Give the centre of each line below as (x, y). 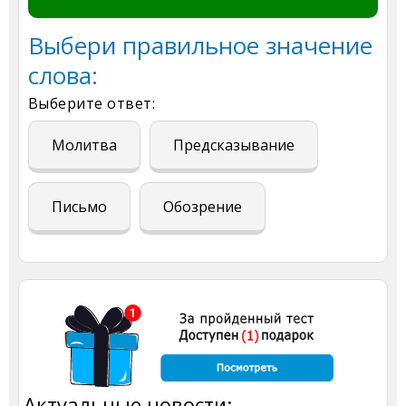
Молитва (84, 145)
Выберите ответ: (92, 103)
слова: (63, 75)
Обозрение (203, 206)
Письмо (79, 206)
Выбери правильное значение (200, 45)
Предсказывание (234, 145)
